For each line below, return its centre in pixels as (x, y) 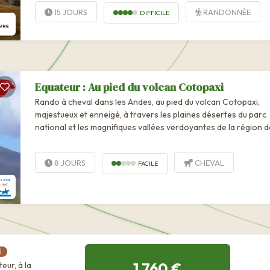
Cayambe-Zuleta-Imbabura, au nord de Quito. (122, 140)
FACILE (148, 163)
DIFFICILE (155, 12)
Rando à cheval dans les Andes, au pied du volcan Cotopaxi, (147, 102)
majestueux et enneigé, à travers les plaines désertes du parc (151, 115)
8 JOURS (69, 163)
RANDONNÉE (226, 12)
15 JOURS (70, 12)
